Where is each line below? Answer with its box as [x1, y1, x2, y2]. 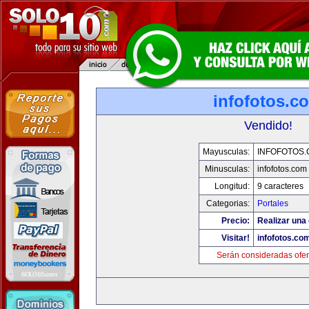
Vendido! [244, 119, 292, 132]
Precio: [221, 216, 250, 226]
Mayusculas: [202, 147, 250, 157]
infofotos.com [257, 164, 307, 174]
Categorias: [206, 199, 250, 208]
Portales [257, 199, 288, 208]
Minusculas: [204, 164, 250, 174]
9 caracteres [257, 181, 303, 191]
